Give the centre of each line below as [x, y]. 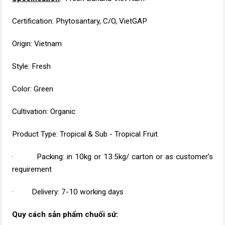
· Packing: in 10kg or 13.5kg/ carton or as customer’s [113, 157]
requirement [32, 169]
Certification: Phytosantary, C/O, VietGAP [102, 21]
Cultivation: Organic [44, 111]
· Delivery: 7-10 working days [68, 192]
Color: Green [33, 89]
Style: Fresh [31, 66]
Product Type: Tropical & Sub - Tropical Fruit [85, 134]
